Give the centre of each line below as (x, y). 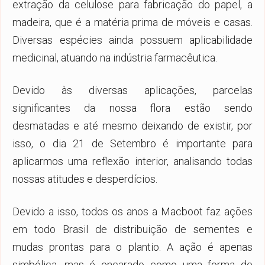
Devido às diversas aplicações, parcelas (132, 90)
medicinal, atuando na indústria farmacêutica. (115, 57)
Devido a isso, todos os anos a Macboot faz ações (132, 211)
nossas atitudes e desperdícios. (85, 179)
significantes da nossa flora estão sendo (132, 108)
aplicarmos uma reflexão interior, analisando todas (132, 161)
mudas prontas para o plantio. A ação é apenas (132, 247)
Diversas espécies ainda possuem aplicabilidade (132, 40)
